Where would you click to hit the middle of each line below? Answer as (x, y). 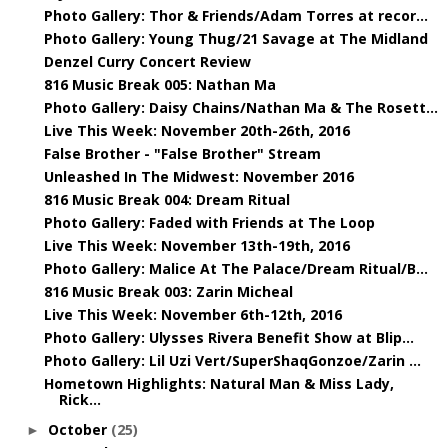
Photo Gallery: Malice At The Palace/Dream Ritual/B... (235, 268)
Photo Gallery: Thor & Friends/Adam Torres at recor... (235, 15)
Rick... (79, 399)
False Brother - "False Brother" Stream (182, 153)
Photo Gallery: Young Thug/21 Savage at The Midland (235, 38)
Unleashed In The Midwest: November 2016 (198, 176)
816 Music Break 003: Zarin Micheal (168, 291)
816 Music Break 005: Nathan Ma (159, 84)
